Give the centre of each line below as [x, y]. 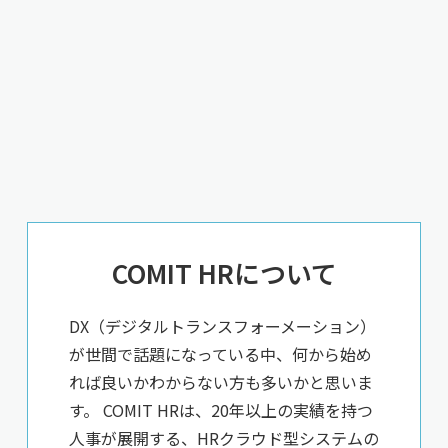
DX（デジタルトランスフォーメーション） [222, 326]
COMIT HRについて [224, 272]
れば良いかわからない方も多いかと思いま [221, 382]
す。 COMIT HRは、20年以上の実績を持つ [221, 410]
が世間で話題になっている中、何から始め [220, 354]
